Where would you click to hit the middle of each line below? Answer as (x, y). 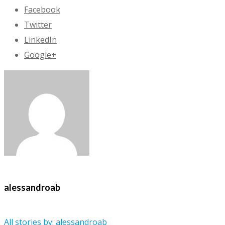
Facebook (42, 10)
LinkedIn (40, 40)
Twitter (38, 25)
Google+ (40, 55)
